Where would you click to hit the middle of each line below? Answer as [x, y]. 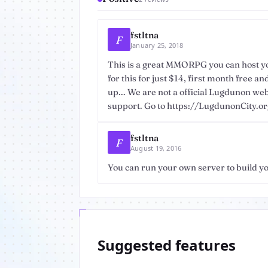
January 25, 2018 [157, 45]
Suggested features [167, 245]
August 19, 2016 [156, 148]
